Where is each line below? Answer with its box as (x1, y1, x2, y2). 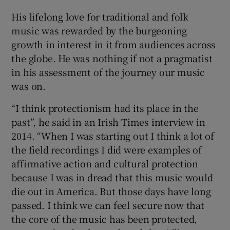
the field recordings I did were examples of (11, 143, 202, 157)
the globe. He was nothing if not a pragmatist (11, 51, 213, 65)
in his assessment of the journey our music (11, 65, 205, 79)
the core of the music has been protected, (11, 212, 198, 226)
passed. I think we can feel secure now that (11, 198, 204, 212)
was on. (11, 79, 46, 93)
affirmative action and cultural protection (11, 157, 199, 170)
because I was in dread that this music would (11, 170, 213, 184)
